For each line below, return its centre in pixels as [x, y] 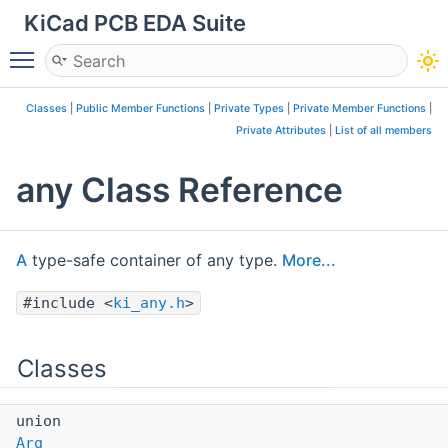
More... [309, 259]
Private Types [249, 108]
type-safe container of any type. [154, 259]
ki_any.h [149, 302]
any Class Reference [179, 189]
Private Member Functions [359, 108]
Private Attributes [281, 130]
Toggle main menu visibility [147, 51]
